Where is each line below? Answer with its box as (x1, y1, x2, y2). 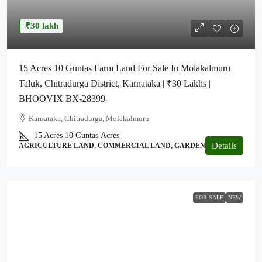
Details (212, 141, 237, 151)
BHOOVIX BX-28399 (19, 94, 105, 104)
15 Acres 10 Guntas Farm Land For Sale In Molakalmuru (19, 63, 230, 74)
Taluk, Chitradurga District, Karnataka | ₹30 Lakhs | (19, 78, 211, 89)
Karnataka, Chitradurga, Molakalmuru (29, 114, 149, 123)
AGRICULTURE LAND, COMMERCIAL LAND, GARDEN (19, 142, 205, 150)
